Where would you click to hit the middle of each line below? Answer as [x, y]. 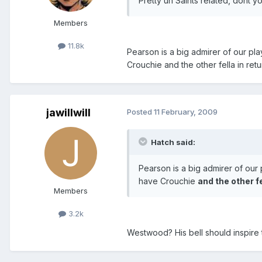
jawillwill [68, 112]
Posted [140, 111]
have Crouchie [168, 181]
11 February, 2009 [186, 111]
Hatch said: [172, 142]
